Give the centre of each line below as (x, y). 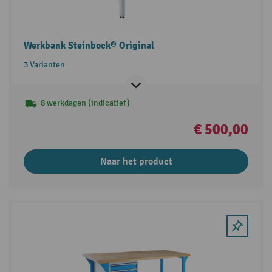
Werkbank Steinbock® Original (89, 46)
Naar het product (136, 162)
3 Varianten (44, 65)
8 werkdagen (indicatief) (85, 103)
